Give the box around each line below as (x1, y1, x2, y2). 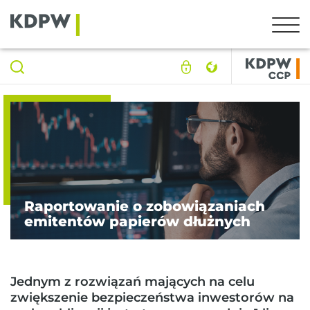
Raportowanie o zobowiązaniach (24, 197, 265, 215)
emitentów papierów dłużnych (24, 212, 250, 230)
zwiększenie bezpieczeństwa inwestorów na (10, 289, 294, 305)
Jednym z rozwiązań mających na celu (10, 273, 255, 289)
